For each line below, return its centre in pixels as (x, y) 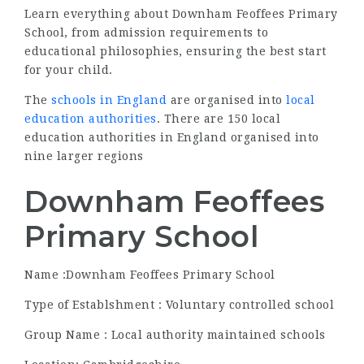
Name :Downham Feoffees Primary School (150, 275)
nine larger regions (84, 156)
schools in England (109, 100)
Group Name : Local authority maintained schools (175, 335)
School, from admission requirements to (146, 32)
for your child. (69, 70)
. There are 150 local (218, 119)
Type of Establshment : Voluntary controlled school (179, 305)
